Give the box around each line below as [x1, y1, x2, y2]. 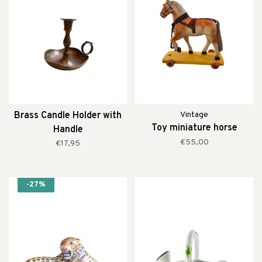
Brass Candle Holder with [14, 109, 122, 122]
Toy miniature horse [151, 122, 237, 134]
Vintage [180, 109, 208, 120]
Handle [53, 123, 83, 136]
